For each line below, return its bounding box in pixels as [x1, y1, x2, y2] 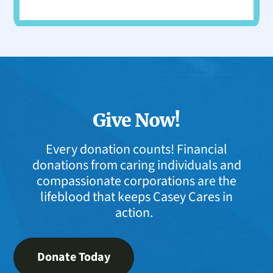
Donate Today [37, 249, 111, 266]
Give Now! [92, 108, 181, 132]
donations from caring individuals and [32, 155, 241, 175]
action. [115, 202, 158, 222]
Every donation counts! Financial [46, 139, 227, 159]
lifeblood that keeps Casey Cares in [40, 186, 233, 207]
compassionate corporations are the [37, 171, 236, 191]
